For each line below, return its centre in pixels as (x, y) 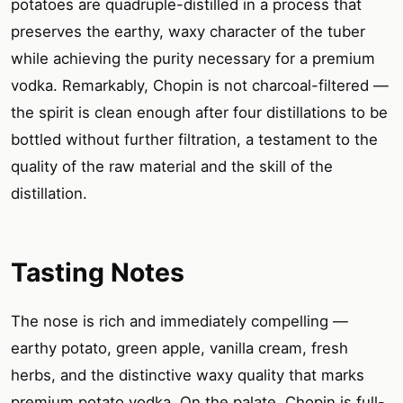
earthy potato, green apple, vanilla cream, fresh (179, 349)
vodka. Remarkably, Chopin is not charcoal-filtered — (200, 86)
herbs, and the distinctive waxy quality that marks (188, 376)
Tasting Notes (98, 273)
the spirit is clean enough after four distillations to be (199, 113)
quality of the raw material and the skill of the (172, 167)
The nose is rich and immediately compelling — (179, 322)
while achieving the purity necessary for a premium (193, 59)
